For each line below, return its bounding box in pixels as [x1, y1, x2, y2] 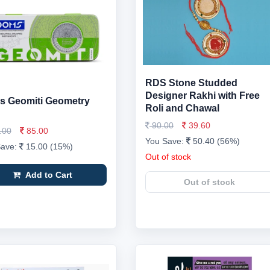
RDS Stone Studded [145, 78, 237, 88]
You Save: [145, 136, 186, 146]
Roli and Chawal [145, 103, 219, 113]
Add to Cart [22, 169, 72, 180]
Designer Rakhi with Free [145, 90, 260, 101]
